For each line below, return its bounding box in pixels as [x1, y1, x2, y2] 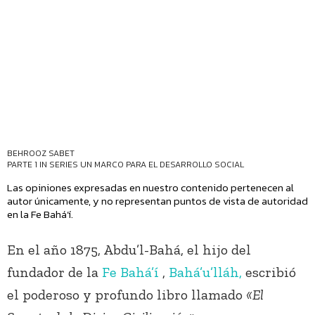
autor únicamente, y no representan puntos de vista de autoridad [7, 193, 308, 210]
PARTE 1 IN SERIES [7, 158, 80, 172]
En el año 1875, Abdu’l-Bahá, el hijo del [7, 241, 251, 259]
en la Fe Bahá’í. [7, 206, 73, 223]
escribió [242, 264, 296, 281]
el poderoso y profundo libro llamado [7, 286, 246, 304]
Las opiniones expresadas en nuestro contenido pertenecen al [7, 179, 294, 196]
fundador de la [7, 264, 102, 281]
